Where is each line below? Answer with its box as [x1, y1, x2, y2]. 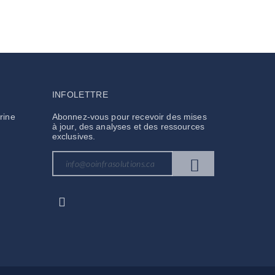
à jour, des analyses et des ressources [52, 121, 204, 131]
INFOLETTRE [52, 89, 109, 99]
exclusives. [52, 131, 96, 141]
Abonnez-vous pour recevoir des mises [52, 111, 207, 122]
